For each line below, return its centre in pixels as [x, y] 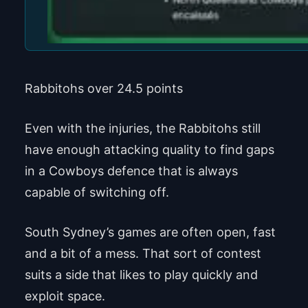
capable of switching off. [97, 192]
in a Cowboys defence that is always [131, 171]
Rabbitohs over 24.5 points [103, 89]
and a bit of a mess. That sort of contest [143, 254]
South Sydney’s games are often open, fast [150, 232]
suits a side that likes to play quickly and [141, 275]
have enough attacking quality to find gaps [149, 150]
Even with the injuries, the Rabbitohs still [142, 129]
